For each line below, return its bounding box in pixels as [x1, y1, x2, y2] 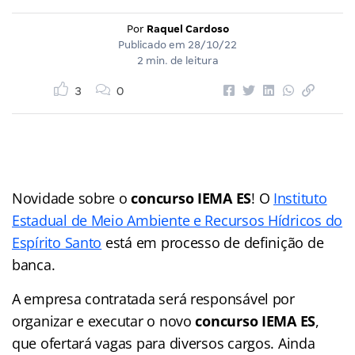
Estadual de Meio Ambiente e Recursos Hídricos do [12, 210, 343, 230]
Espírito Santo [12, 232, 102, 252]
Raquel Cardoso [146, 22, 229, 35]
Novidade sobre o [12, 188, 132, 208]
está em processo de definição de [101, 232, 324, 252]
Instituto [273, 188, 327, 208]
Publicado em [118, 38, 188, 51]
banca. [12, 254, 55, 274]
